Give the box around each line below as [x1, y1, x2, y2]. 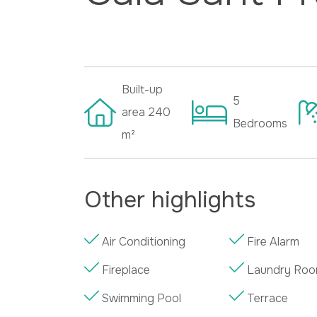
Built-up [122, 81, 163, 97]
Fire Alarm [247, 234, 300, 249]
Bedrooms [232, 115, 287, 131]
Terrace [247, 290, 289, 306]
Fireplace [102, 262, 151, 277]
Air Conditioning [102, 234, 186, 249]
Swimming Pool [102, 290, 182, 306]
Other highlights [84, 185, 256, 214]
